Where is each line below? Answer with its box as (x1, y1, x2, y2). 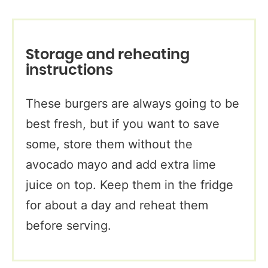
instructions (26, 63, 113, 78)
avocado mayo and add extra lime (26, 157, 216, 172)
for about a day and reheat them (26, 197, 208, 212)
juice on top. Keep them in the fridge (26, 177, 233, 192)
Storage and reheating (26, 47, 190, 62)
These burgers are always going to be (26, 96, 239, 111)
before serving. (26, 218, 111, 233)
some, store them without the (26, 136, 193, 151)
